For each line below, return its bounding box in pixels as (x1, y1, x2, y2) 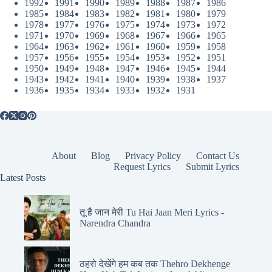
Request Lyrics (114, 161, 171, 172)
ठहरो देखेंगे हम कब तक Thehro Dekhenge (80, 258, 230, 269)
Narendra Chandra (80, 217, 151, 228)
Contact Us (196, 150, 240, 161)
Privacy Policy (125, 150, 182, 161)
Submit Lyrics (186, 161, 240, 172)
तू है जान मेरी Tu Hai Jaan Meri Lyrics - (80, 206, 224, 217)
